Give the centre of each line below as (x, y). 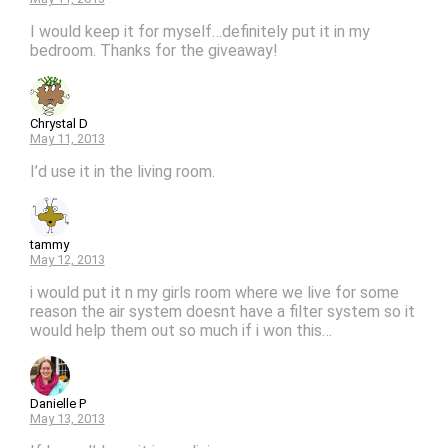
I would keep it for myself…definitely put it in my (199, 31)
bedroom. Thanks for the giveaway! (153, 50)
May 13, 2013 (67, 418)
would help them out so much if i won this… (180, 330)
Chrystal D (58, 123)
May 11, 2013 (67, 138)
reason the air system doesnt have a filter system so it (222, 311)
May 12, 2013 (67, 259)
